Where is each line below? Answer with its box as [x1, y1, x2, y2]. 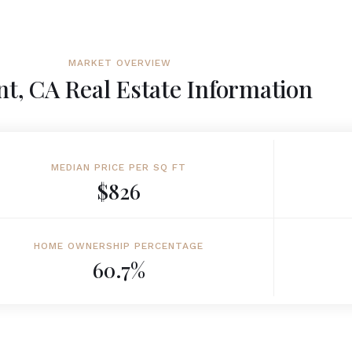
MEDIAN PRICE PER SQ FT [51, 162, 187, 173]
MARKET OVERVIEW [68, 57, 171, 68]
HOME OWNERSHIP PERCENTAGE [34, 240, 204, 251]
